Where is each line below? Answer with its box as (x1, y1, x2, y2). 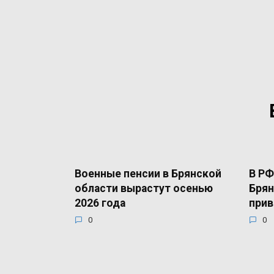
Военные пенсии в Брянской (75, 167, 221, 180)
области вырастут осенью (75, 182, 213, 194)
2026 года (75, 196, 125, 209)
